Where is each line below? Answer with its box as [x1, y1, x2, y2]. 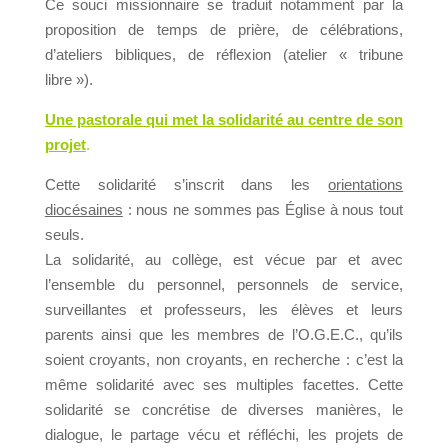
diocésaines [44, 201, 123, 218]
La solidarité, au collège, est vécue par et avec [44, 251, 404, 268]
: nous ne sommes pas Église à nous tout [122, 201, 404, 218]
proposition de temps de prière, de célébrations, [44, 21, 404, 38]
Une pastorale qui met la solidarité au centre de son [44, 111, 403, 128]
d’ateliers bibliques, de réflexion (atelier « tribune [44, 46, 404, 63]
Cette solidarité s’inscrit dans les [44, 176, 329, 193]
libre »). [44, 71, 93, 88]
